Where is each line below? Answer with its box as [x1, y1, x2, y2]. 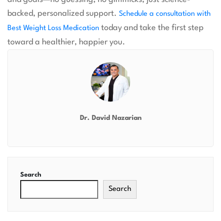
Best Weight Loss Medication [7, 25, 99, 33]
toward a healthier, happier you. [7, 38, 125, 47]
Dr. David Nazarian [79, 114, 142, 122]
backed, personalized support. [7, 9, 119, 18]
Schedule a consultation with [119, 10, 211, 18]
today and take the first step [99, 24, 204, 33]
